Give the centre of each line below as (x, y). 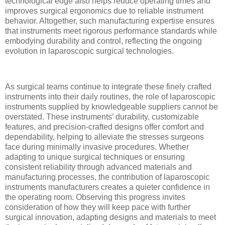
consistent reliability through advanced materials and (98, 167)
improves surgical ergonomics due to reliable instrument (104, 11)
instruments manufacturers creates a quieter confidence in (107, 187)
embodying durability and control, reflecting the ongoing (103, 41)
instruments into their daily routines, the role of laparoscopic (110, 97)
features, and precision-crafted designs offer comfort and (104, 127)
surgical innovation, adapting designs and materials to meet (110, 217)
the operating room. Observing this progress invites (95, 197)
